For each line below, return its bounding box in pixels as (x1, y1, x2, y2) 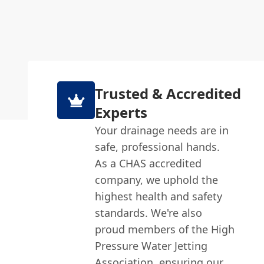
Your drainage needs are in (95, 123, 229, 137)
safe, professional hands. (95, 140, 220, 154)
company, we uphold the (95, 173, 219, 187)
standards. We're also (95, 206, 203, 220)
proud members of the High (95, 222, 235, 236)
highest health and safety (95, 189, 223, 203)
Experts (95, 103, 148, 122)
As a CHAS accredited (95, 156, 202, 170)
